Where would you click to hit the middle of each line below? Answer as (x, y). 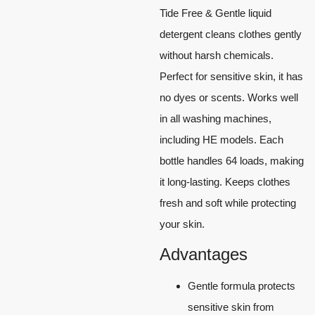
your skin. (182, 224)
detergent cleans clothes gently (231, 34)
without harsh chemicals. (217, 55)
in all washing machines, (216, 118)
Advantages (204, 255)
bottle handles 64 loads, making (232, 160)
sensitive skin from (231, 307)
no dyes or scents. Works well (229, 97)
